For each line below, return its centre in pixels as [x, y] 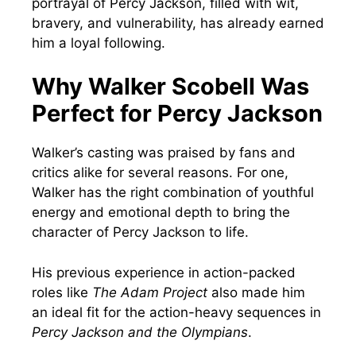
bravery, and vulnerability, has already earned [178, 23]
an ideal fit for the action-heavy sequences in [176, 312]
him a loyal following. [99, 43]
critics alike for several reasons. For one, [160, 173]
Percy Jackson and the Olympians [140, 332]
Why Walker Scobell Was [170, 87]
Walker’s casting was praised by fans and [164, 153]
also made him [256, 292]
